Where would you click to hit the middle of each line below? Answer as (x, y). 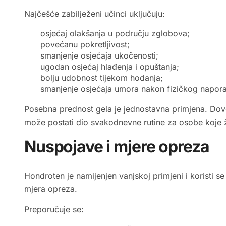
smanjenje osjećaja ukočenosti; (99, 56)
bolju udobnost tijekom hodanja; (102, 78)
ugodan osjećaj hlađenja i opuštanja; (110, 67)
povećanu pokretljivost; (85, 45)
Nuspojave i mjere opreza (117, 147)
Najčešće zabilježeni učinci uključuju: (95, 14)
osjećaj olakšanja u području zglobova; (115, 34)
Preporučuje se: (54, 210)
